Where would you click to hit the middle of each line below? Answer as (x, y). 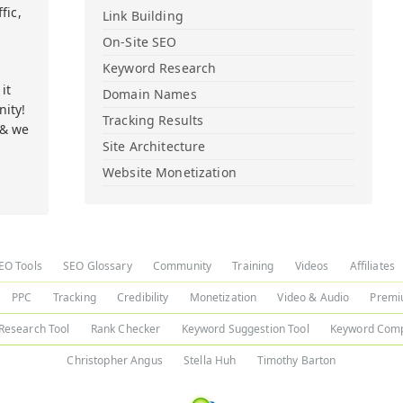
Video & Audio (313, 297)
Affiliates (372, 266)
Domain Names (150, 94)
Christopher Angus (115, 360)
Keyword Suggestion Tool (245, 329)
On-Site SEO (140, 42)
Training (253, 266)
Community (182, 266)
